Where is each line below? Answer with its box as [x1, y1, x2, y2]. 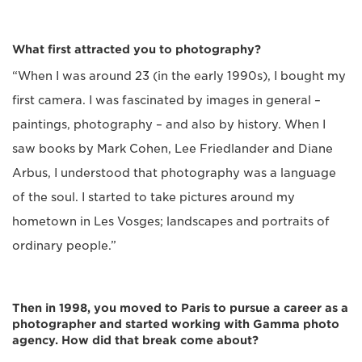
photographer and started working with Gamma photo [12, 318, 339, 331]
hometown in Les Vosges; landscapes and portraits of [12, 215, 330, 229]
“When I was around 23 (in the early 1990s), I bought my [12, 69, 346, 83]
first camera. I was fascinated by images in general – [12, 94, 321, 107]
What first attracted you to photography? [12, 43, 261, 57]
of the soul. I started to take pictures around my [12, 191, 295, 204]
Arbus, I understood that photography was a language [12, 166, 336, 180]
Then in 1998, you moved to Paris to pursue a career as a [12, 301, 348, 315]
